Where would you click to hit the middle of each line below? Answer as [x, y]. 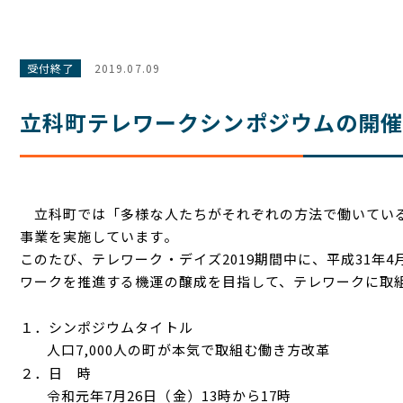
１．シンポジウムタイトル [107, 327]
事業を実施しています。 [99, 236]
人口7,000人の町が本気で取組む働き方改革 [189, 349]
